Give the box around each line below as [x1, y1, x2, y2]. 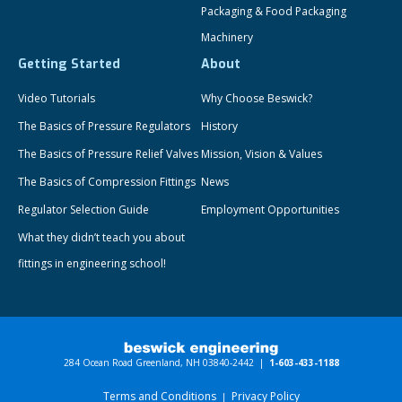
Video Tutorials [18, 90, 95, 106]
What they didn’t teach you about [18, 229, 185, 245]
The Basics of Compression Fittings [18, 173, 196, 189]
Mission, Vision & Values [201, 145, 322, 162]
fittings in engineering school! [18, 255, 166, 271]
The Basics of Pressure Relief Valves [18, 145, 198, 162]
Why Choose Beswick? [201, 90, 312, 106]
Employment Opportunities [201, 201, 339, 217]
